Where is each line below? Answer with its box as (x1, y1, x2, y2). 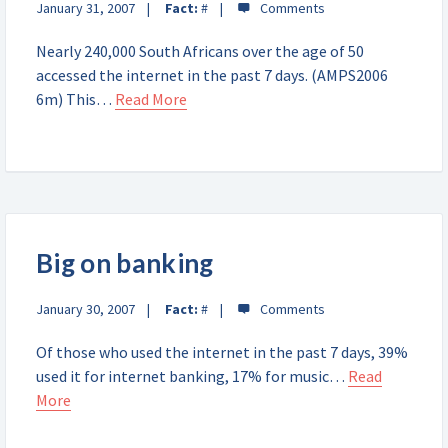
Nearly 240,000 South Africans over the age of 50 (36, 41, 364, 61)
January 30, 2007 (36, 300, 135, 318)
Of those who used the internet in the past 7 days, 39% (36, 342, 408, 362)
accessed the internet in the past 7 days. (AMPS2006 (36, 65, 388, 85)
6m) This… (36, 89, 115, 109)
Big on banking (36, 247, 214, 279)
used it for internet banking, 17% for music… (36, 366, 348, 386)
